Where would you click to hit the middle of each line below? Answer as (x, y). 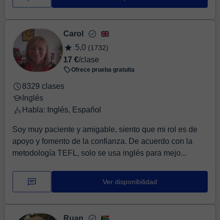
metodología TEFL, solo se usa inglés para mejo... (99, 153)
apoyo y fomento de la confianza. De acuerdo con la (102, 141)
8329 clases (43, 86)
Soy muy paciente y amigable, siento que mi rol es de (105, 129)
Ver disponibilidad (130, 182)
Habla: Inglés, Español (62, 110)
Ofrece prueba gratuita (103, 70)
